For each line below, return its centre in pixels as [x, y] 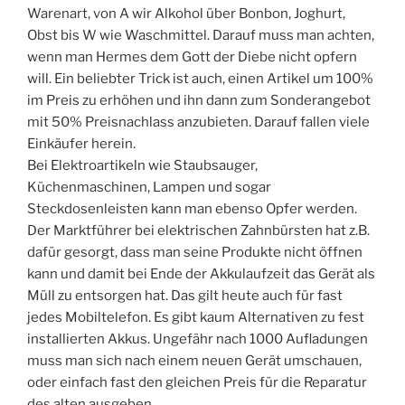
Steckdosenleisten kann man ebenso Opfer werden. [192, 208]
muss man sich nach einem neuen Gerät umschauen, [194, 360]
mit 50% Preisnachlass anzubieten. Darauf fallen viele [198, 122]
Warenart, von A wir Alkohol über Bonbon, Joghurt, [186, 13]
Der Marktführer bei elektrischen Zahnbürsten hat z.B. [198, 230]
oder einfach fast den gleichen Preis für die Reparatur [197, 382]
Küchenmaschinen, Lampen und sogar [149, 187]
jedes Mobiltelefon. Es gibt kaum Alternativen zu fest [196, 317]
